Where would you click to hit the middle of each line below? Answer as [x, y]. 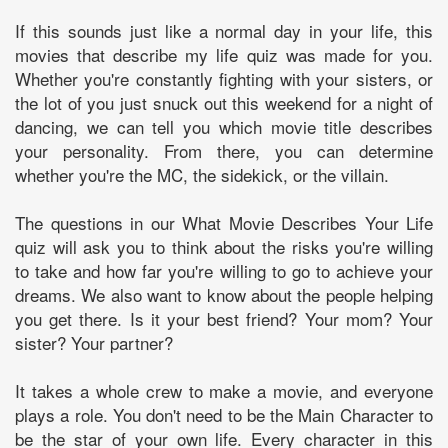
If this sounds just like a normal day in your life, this [224, 30]
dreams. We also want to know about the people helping [224, 294]
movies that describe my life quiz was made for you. [224, 54]
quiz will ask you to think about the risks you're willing [224, 246]
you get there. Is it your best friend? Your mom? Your [224, 318]
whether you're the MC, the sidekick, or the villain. [202, 174]
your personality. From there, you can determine [224, 150]
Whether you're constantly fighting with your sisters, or [224, 78]
